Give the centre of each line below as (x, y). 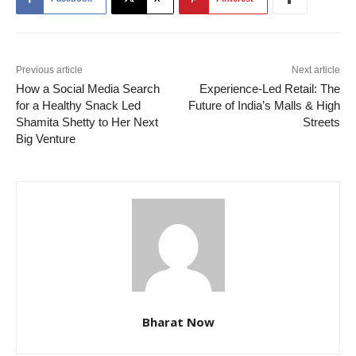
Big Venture (46, 138)
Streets (321, 122)
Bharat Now (178, 321)
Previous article (49, 70)
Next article (315, 70)
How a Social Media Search (88, 88)
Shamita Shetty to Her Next (87, 122)
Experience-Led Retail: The (269, 88)
